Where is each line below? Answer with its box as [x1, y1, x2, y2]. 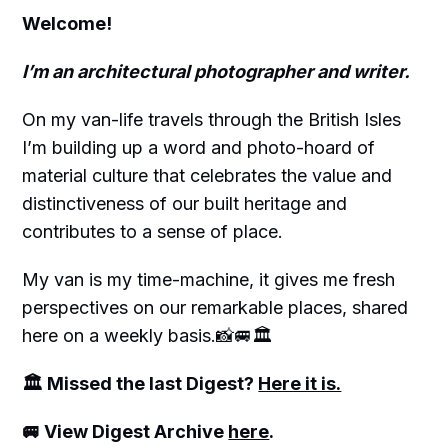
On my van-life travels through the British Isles [22, 109, 402, 131]
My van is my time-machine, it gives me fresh [22, 269, 396, 291]
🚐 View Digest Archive [22, 421, 229, 443]
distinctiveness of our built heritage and [22, 193, 348, 215]
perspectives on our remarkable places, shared [22, 297, 409, 319]
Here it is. [258, 373, 342, 395]
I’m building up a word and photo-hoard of [22, 137, 376, 159]
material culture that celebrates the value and [22, 165, 393, 187]
